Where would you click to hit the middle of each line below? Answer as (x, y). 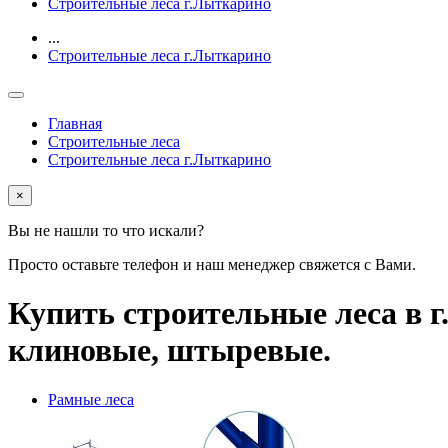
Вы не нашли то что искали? (106, 230)
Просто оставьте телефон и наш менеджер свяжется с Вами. (212, 264)
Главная (75, 123)
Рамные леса (91, 399)
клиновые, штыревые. (169, 350)
